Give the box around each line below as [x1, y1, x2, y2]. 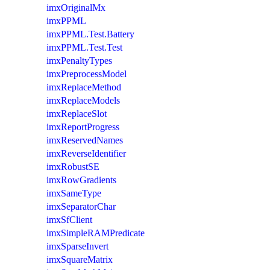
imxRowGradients [46, 174, 116, 185]
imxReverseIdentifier [46, 148, 126, 159]
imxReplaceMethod [46, 81, 121, 92]
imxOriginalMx [46, 2, 105, 13]
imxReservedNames [46, 134, 123, 145]
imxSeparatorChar [46, 201, 116, 212]
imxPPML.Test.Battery [46, 28, 134, 39]
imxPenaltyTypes [46, 55, 112, 66]
